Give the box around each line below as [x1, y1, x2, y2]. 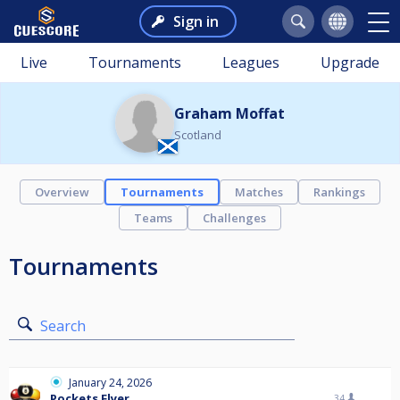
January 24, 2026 [69, 375, 152, 390]
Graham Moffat [174, 104, 285, 123]
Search [40, 316, 86, 336]
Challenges [203, 210, 266, 226]
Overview [35, 184, 89, 200]
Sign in [172, 12, 219, 31]
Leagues [222, 53, 279, 72]
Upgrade [321, 53, 379, 72]
